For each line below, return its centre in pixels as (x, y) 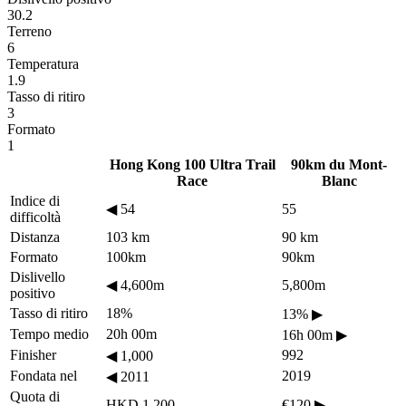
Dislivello (38, 276)
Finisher (33, 354)
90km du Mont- (339, 164)
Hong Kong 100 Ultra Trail (192, 164)
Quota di (35, 396)
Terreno (29, 31)
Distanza (35, 237)
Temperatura (43, 63)
